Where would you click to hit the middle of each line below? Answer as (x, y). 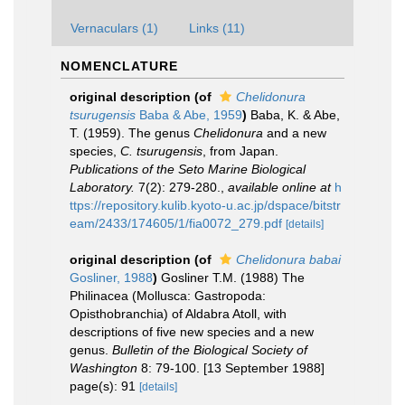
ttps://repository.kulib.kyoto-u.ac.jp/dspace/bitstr (205, 205)
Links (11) (217, 28)
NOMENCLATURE (119, 66)
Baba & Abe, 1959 (189, 115)
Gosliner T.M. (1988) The (233, 278)
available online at (279, 187)
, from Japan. (240, 151)
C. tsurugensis (161, 151)
